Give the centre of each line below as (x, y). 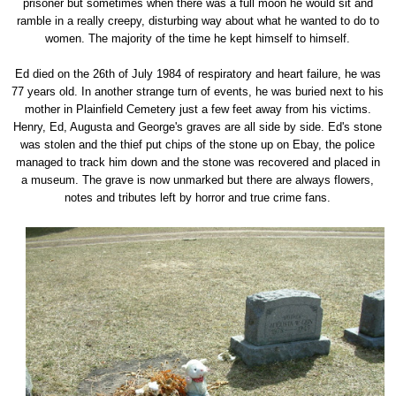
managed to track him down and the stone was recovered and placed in (198, 162)
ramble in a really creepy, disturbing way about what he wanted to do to (198, 21)
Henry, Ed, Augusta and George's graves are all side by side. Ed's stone (198, 127)
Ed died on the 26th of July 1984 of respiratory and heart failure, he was (198, 74)
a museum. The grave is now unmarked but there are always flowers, (198, 180)
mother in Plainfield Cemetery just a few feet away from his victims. (198, 109)
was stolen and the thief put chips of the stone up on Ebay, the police (198, 145)
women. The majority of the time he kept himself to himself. (198, 38)
